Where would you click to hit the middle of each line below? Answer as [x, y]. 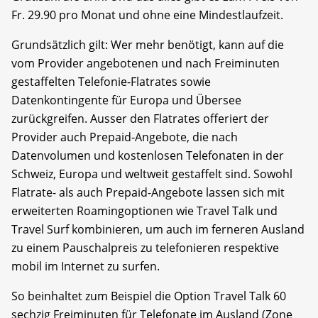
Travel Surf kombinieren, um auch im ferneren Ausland [158, 229]
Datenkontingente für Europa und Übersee [126, 100]
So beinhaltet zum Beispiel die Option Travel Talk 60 [149, 296]
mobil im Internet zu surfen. [86, 266]
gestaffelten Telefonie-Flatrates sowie [111, 81]
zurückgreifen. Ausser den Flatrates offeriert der [140, 118]
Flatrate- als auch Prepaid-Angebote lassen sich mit [148, 192]
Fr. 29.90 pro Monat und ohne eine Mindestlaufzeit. [147, 15]
